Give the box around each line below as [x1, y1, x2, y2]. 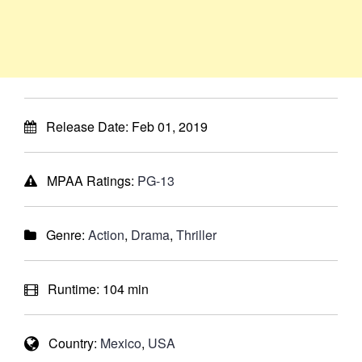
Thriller [176, 225, 217, 244]
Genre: [36, 225, 88, 244]
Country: [39, 334, 100, 352]
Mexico [100, 334, 141, 352]
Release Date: [36, 117, 132, 136]
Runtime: [38, 280, 103, 298]
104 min [103, 280, 149, 298]
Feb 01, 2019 [132, 117, 208, 136]
